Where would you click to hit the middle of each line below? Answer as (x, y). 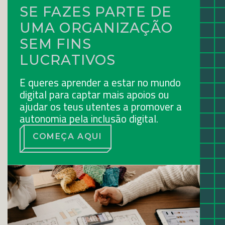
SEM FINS (55, 44)
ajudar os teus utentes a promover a (101, 107)
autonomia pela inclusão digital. (89, 119)
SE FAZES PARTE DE (96, 12)
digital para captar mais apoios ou (94, 95)
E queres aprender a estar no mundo (100, 83)
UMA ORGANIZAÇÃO (96, 28)
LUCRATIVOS (68, 60)
